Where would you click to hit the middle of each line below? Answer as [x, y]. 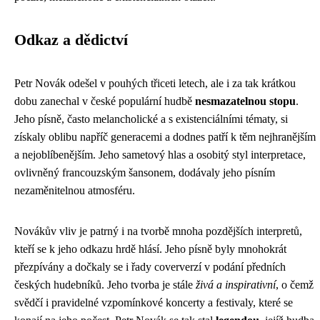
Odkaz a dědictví [71, 40]
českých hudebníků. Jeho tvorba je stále [105, 285]
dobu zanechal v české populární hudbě [105, 101]
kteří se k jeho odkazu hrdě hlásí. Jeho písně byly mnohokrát [150, 249]
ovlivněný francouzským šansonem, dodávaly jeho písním [145, 172]
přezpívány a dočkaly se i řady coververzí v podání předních [150, 267]
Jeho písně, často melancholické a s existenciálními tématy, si [151, 119]
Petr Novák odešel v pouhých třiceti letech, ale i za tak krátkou [155, 83]
